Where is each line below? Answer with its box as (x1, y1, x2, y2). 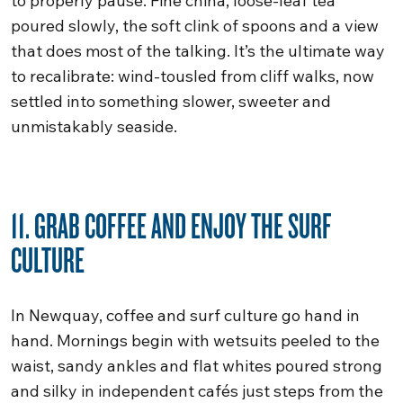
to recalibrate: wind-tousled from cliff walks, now (11, 66, 374, 86)
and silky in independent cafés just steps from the (11, 381, 383, 401)
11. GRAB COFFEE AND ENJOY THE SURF (11, 202, 332, 247)
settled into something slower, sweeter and (11, 91, 331, 112)
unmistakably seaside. (11, 116, 177, 137)
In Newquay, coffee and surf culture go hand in (11, 305, 360, 326)
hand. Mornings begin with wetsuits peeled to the (11, 330, 380, 351)
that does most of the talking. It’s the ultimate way (11, 40, 385, 61)
